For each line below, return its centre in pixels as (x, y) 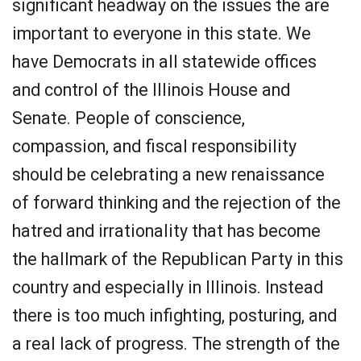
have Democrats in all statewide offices (164, 62)
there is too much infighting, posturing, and (174, 315)
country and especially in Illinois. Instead (168, 287)
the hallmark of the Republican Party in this (178, 259)
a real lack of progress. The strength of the (176, 344)
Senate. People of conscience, (129, 118)
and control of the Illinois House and (151, 90)
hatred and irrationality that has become (166, 231)
